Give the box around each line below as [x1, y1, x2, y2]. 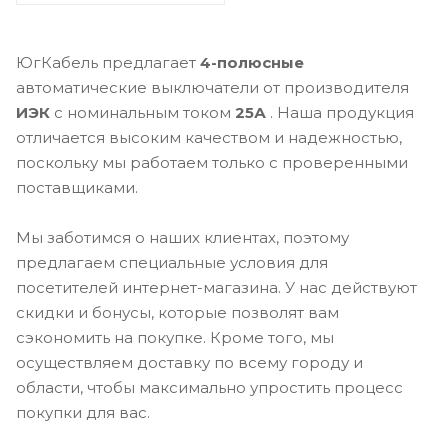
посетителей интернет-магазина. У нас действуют [16, 277, 417, 297]
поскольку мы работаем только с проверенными [16, 152, 408, 172]
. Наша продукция [266, 102, 414, 122]
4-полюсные [200, 52, 304, 72]
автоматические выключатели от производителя [16, 77, 409, 97]
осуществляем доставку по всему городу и [16, 352, 363, 372]
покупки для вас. [16, 402, 150, 422]
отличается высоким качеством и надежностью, [16, 127, 402, 147]
